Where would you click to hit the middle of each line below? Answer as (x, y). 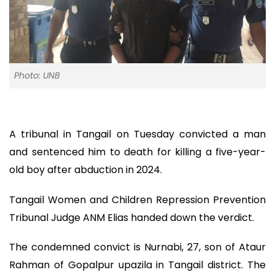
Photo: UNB (37, 76)
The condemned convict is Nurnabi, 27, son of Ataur (137, 247)
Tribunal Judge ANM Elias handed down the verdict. (132, 217)
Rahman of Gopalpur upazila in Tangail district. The (137, 265)
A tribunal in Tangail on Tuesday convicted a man (137, 134)
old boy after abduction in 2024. (86, 170)
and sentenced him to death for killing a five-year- (137, 152)
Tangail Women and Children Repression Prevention (137, 199)
